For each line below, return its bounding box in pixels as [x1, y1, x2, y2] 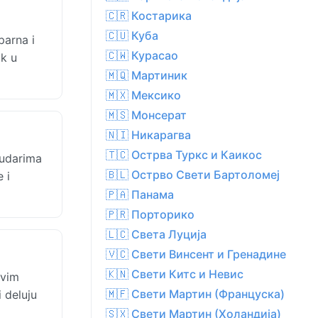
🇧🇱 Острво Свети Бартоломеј [106, 168, 280, 182]
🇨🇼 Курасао [106, 48, 178, 63]
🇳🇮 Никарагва [106, 128, 191, 143]
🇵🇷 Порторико [106, 207, 194, 222]
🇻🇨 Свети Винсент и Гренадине [106, 247, 286, 262]
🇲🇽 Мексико [106, 88, 181, 103]
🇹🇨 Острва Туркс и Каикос [106, 148, 262, 163]
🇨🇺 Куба [106, 28, 158, 43]
